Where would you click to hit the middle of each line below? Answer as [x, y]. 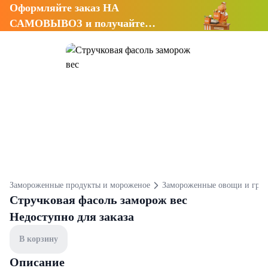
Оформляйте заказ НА [64, 8]
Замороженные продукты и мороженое [80, 185]
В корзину [39, 239]
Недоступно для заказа [72, 217]
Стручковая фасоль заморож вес [98, 200]
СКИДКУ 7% [42, 39]
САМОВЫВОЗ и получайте [77, 23]
